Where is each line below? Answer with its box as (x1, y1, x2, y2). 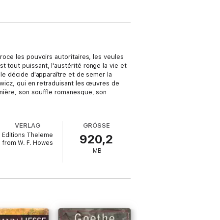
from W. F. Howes (2, 139, 53, 146)
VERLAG (15, 122, 41, 129)
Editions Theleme (2, 132, 54, 138)
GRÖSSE (83, 122, 110, 129)
